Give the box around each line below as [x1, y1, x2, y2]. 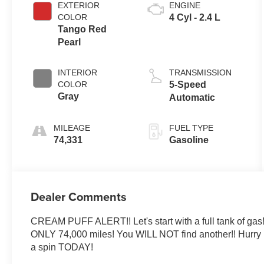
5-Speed [169, 79, 206, 90]
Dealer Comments [31, 187, 127, 205]
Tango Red [58, 24, 107, 34]
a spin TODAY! [31, 242, 94, 252]
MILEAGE [54, 123, 91, 133]
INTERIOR [58, 67, 98, 77]
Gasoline [169, 134, 209, 145]
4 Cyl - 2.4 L [169, 12, 220, 22]
